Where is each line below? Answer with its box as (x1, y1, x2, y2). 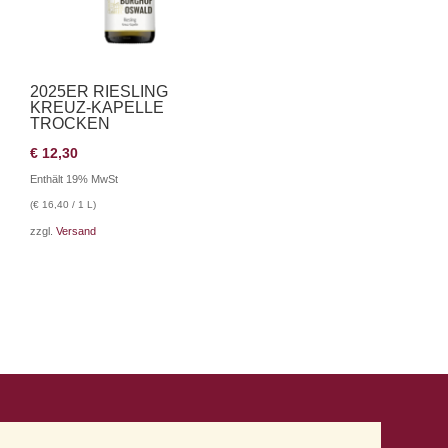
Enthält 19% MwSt (29, 173, 118, 186)
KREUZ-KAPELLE (29, 99, 164, 117)
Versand (55, 225, 96, 238)
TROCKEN (29, 115, 110, 133)
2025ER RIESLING (29, 83, 168, 101)
